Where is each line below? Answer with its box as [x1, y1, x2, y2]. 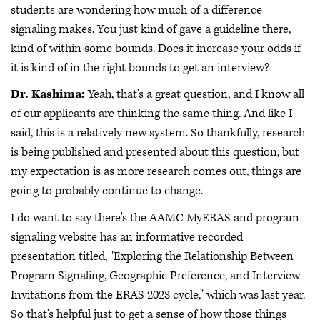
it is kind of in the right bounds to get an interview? [11, 59, 269, 76]
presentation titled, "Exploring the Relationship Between [11, 248, 294, 264]
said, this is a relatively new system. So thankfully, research [11, 125, 305, 141]
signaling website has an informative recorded [11, 229, 243, 245]
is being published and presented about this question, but [11, 144, 299, 161]
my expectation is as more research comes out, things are [11, 164, 301, 180]
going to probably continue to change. [11, 183, 203, 199]
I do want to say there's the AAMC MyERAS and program [11, 209, 299, 226]
